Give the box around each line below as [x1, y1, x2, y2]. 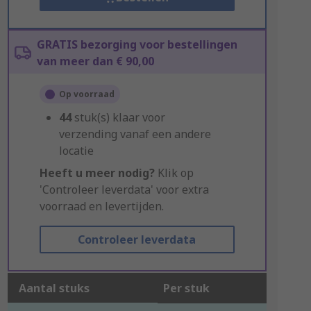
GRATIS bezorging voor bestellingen [36, 37, 237, 52]
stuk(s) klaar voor [74, 110, 165, 125]
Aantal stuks [18, 280, 90, 296]
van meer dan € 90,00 [36, 53, 154, 69]
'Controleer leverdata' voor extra [39, 182, 209, 197]
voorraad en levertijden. [39, 199, 164, 214]
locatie [58, 143, 94, 158]
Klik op [154, 165, 194, 180]
